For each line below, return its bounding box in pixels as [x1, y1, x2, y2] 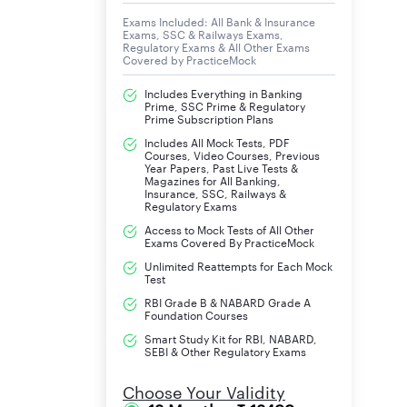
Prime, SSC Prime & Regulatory [144, 101, 305, 113]
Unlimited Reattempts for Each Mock [144, 261, 333, 273]
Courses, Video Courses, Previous [144, 150, 320, 162]
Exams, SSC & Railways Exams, [123, 29, 283, 41]
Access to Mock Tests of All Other [144, 224, 314, 236]
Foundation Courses [144, 310, 248, 322]
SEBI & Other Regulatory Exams [144, 346, 306, 358]
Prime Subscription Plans [144, 114, 273, 125]
